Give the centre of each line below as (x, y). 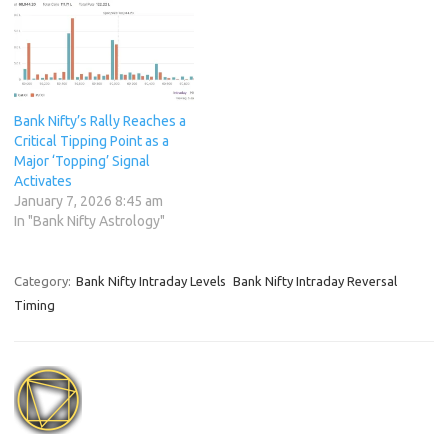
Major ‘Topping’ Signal (82, 161)
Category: (44, 281)
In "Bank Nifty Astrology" (89, 221)
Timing (34, 305)
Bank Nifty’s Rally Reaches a (100, 121)
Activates (43, 181)
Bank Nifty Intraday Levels (151, 281)
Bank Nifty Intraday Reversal (315, 281)
